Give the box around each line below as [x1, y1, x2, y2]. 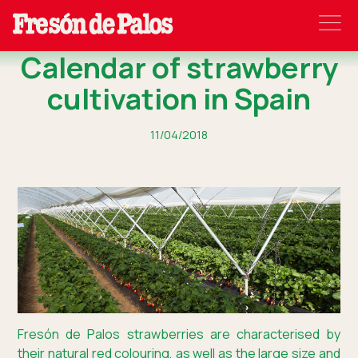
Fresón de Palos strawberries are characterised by [18, 325, 340, 344]
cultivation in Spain [47, 79, 311, 118]
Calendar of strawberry [20, 48, 338, 87]
